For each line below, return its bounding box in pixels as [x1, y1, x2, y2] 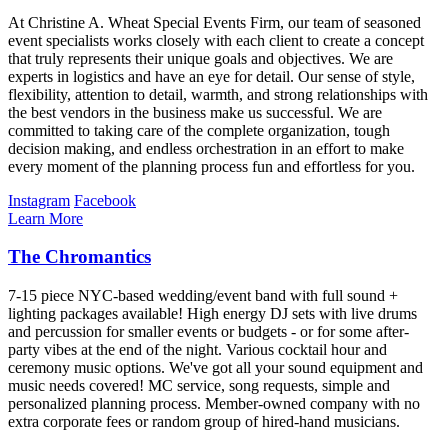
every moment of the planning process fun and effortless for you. [8, 157, 415, 175]
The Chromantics [8, 246, 151, 268]
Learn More [8, 209, 83, 227]
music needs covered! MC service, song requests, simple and [8, 377, 390, 395]
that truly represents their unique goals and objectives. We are [8, 49, 393, 67]
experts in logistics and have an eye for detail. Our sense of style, [8, 67, 415, 85]
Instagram [8, 191, 70, 209]
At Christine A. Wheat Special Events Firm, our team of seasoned [8, 13, 421, 31]
